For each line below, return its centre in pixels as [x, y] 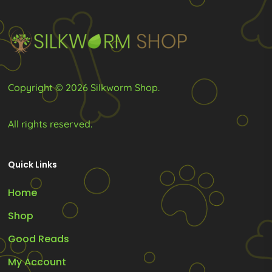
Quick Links [33, 165]
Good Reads [39, 239]
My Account [37, 262]
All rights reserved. [50, 124]
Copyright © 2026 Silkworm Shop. [84, 87]
